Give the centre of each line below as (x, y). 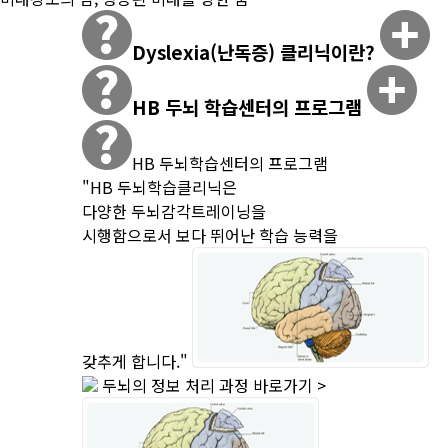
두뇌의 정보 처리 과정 (175, 385)
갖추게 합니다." (135, 361)
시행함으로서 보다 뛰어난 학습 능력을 (210, 235)
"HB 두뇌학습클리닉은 (159, 187)
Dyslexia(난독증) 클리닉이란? (256, 51)
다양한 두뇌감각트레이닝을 (174, 211)
